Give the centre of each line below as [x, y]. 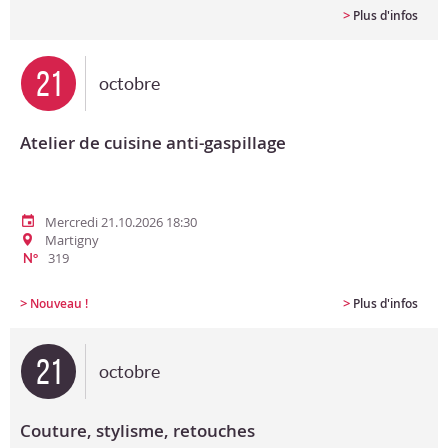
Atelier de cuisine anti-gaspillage [153, 142]
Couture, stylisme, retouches [137, 430]
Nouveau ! [59, 303]
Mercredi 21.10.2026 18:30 [121, 222]
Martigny [72, 240]
